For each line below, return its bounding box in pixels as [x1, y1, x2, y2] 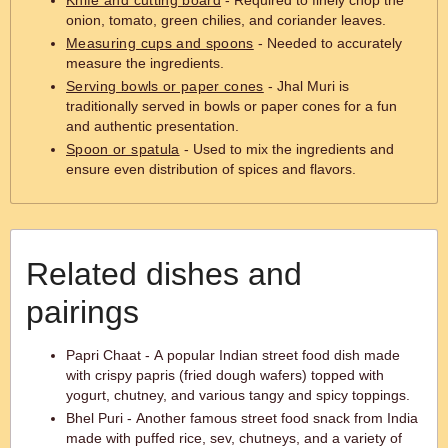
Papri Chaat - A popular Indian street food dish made [66, 347, 400, 363]
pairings [26, 294, 139, 330]
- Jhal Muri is [263, 78, 349, 94]
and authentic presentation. [66, 118, 239, 134]
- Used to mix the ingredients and [179, 141, 394, 157]
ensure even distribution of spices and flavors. [66, 161, 356, 177]
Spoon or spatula [66, 141, 180, 157]
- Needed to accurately [253, 35, 402, 51]
